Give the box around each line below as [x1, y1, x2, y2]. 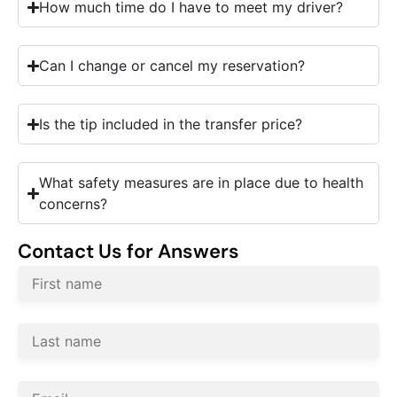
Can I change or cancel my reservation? [39, 57, 306, 75]
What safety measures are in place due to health [39, 174, 364, 192]
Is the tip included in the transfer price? [39, 115, 303, 134]
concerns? [39, 195, 108, 214]
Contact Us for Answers [18, 238, 239, 265]
